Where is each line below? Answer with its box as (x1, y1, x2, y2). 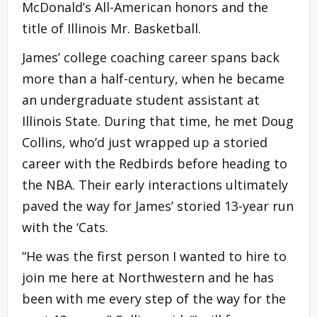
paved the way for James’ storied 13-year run (22, 197, 294, 214)
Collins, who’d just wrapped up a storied (22, 133, 267, 151)
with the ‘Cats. (22, 218, 108, 236)
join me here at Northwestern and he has (22, 268, 274, 286)
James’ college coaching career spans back (22, 48, 279, 66)
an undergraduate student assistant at (22, 91, 260, 108)
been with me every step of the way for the (22, 289, 286, 307)
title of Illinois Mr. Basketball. (22, 19, 201, 37)
